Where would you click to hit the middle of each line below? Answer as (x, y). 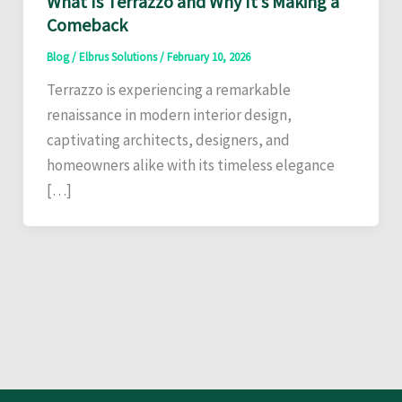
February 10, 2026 (208, 57)
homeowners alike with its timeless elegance (190, 166)
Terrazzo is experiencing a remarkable (168, 90)
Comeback (87, 25)
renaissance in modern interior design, (169, 115)
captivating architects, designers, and (168, 140)
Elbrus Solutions (119, 57)
